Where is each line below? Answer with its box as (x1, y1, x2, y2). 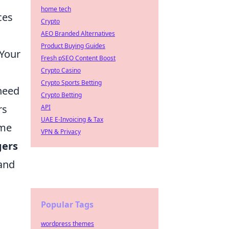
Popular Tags (41, 199, 94, 210)
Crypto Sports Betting (41, 78, 102, 87)
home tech (41, 5, 71, 13)
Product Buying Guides (41, 41, 105, 50)
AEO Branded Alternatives (41, 29, 115, 38)
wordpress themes (41, 219, 94, 228)
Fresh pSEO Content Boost (41, 54, 116, 62)
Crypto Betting (41, 90, 82, 99)
